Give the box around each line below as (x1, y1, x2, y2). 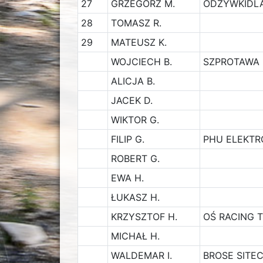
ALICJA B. (110, 75, 155, 87)
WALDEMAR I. (110, 249, 172, 261)
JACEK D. (110, 95, 153, 106)
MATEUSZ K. (110, 36, 167, 48)
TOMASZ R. (110, 17, 161, 29)
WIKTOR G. (110, 114, 159, 126)
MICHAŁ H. (110, 230, 160, 242)
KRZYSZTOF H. (110, 211, 177, 222)
